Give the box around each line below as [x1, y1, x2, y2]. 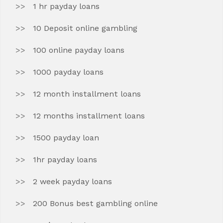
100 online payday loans [33, 45, 124, 55]
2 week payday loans [33, 177, 112, 186]
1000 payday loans [33, 67, 104, 77]
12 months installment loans [33, 111, 145, 120]
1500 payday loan [33, 133, 99, 142]
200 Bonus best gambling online [33, 199, 158, 208]
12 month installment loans [33, 89, 141, 99]
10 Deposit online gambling [33, 23, 137, 33]
